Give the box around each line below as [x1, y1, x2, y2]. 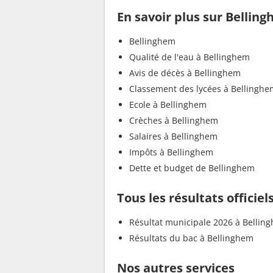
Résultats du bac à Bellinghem [129, 232, 253, 244]
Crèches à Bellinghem [129, 115, 218, 127]
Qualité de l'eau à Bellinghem [129, 51, 250, 63]
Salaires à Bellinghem [129, 130, 218, 143]
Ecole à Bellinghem [129, 99, 207, 111]
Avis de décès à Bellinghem [129, 67, 241, 79]
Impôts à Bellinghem [129, 146, 213, 158]
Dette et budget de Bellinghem [129, 162, 255, 174]
